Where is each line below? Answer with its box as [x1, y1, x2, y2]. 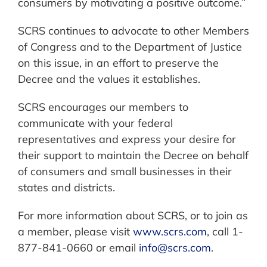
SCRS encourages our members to [18, 100, 188, 114]
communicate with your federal [18, 116, 173, 131]
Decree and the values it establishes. [18, 72, 200, 86]
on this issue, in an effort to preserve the [18, 56, 219, 70]
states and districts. [18, 181, 115, 195]
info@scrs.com [139, 241, 211, 255]
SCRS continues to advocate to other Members [18, 24, 249, 38]
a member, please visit [18, 225, 133, 239]
